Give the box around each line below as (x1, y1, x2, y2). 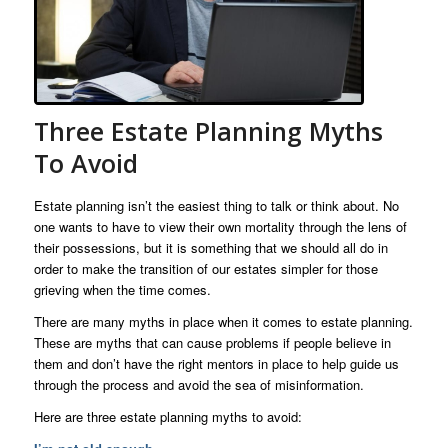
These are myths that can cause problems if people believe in (33, 333, 391, 353)
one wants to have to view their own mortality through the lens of (33, 217, 407, 237)
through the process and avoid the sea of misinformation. (33, 375, 364, 395)
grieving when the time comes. (33, 280, 211, 300)
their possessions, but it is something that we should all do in (33, 238, 388, 258)
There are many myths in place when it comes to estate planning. (33, 312, 413, 332)
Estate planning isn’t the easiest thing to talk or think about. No (33, 196, 399, 216)
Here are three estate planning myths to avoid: (33, 407, 302, 427)
